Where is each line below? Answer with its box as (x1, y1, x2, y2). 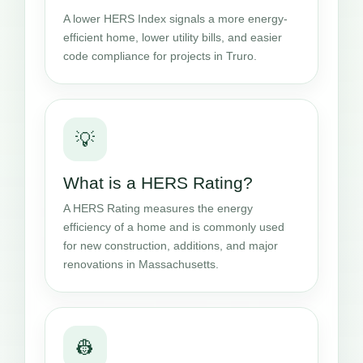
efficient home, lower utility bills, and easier (63, 31, 282, 45)
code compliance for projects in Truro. (63, 49, 257, 63)
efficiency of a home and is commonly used (63, 220, 284, 234)
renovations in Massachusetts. (63, 258, 219, 271)
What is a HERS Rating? (63, 173, 253, 193)
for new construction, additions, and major (63, 239, 278, 253)
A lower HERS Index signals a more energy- (63, 12, 288, 26)
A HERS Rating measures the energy (63, 202, 253, 216)
